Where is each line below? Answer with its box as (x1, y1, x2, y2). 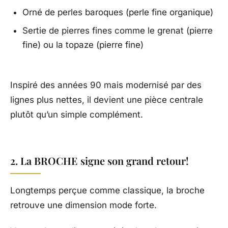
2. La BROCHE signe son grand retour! (10, 154, 189, 168)
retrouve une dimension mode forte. (10, 200, 157, 211)
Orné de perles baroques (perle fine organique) (22, 7, 213, 18)
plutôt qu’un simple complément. (10, 109, 143, 120)
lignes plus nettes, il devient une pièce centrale (10, 95, 203, 105)
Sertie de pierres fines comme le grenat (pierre (22, 25, 213, 36)
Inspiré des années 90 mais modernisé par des (10, 80, 202, 91)
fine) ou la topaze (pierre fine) (22, 40, 144, 50)
